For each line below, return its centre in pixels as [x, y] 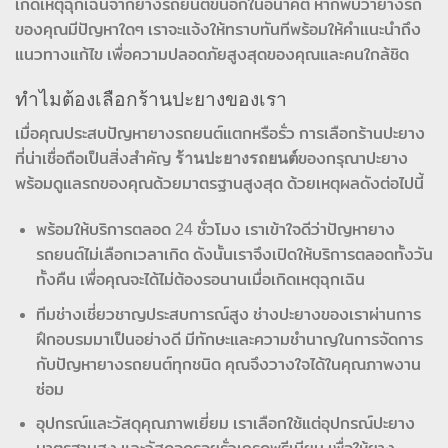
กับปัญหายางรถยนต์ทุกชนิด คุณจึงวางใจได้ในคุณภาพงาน [228, 364]
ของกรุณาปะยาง [353, 159]
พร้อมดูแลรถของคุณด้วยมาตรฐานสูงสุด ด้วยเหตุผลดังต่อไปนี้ [219, 184]
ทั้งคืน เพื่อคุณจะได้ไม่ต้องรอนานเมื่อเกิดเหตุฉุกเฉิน [200, 279]
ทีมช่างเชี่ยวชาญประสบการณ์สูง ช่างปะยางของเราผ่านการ [228, 314]
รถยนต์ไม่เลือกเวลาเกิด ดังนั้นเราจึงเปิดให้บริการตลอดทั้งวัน [234, 254]
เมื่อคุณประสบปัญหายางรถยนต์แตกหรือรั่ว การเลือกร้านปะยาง [220, 134]
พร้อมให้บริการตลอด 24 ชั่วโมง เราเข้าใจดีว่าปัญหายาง [215, 229]
